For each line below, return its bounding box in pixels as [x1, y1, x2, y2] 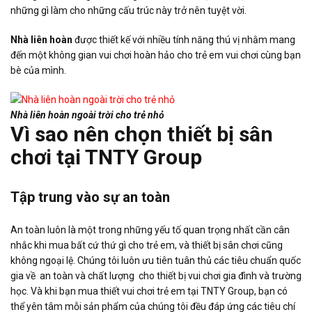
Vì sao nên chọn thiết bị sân [10, 121, 273, 146]
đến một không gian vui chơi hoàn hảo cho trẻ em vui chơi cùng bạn [10, 49, 301, 61]
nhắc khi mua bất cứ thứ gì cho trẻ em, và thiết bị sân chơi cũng [10, 239, 283, 251]
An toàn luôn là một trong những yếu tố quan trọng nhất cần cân [10, 224, 290, 235]
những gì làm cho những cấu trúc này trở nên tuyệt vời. [10, 4, 249, 16]
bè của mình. [10, 64, 68, 76]
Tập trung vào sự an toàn [10, 188, 170, 205]
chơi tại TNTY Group [10, 144, 202, 169]
